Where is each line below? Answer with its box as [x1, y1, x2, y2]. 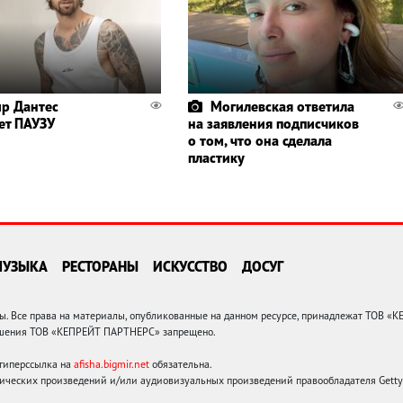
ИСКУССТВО [153, 257, 228, 276]
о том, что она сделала [187, 131, 332, 150]
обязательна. [149, 357, 212, 372]
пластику [187, 148, 245, 167]
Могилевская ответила [210, 97, 354, 116]
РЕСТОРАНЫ [62, 257, 139, 276]
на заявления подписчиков [187, 114, 359, 133]
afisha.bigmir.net [74, 357, 149, 372]
